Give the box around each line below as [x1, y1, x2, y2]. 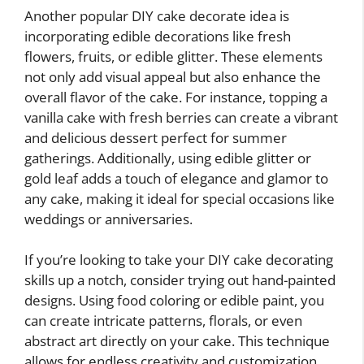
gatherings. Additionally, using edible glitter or [24, 148, 311, 167]
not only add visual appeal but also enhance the [24, 67, 321, 86]
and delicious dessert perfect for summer [24, 128, 287, 147]
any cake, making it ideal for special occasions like [24, 188, 335, 208]
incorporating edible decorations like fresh [24, 26, 291, 45]
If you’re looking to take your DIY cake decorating [24, 250, 333, 270]
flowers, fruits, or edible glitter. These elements [24, 46, 323, 66]
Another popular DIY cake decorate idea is [24, 6, 289, 25]
